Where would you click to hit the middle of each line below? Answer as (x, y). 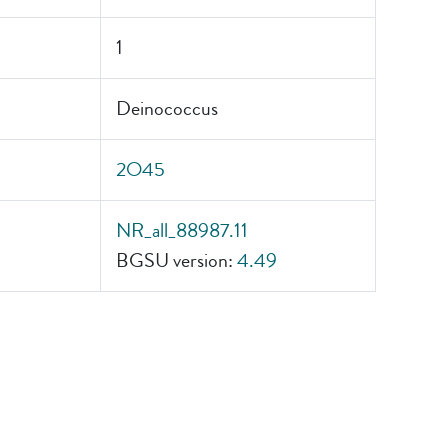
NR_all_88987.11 (182, 230)
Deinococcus (167, 108)
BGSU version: (176, 260)
